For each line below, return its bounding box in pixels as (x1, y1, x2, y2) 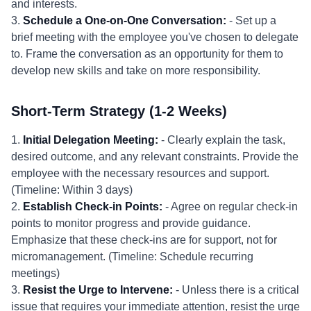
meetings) (11, 267, 60, 279)
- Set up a (226, 15, 276, 26)
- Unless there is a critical (173, 284, 299, 296)
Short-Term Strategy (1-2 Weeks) (11, 103, 227, 119)
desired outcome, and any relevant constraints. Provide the (11, 151, 299, 162)
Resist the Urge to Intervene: (23, 284, 173, 296)
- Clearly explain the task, (158, 134, 285, 146)
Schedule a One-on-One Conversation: (23, 15, 226, 26)
